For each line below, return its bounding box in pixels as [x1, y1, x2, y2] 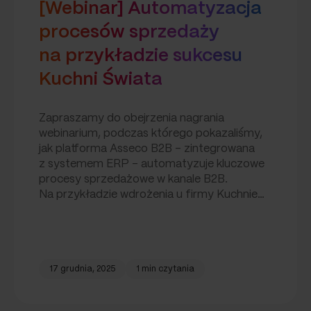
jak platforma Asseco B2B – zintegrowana [39, 144, 255, 155]
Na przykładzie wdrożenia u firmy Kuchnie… [39, 190, 265, 201]
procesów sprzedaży [39, 24, 220, 42]
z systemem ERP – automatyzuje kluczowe [39, 159, 265, 170]
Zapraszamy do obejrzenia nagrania [39, 113, 225, 124]
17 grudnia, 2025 [49, 265, 116, 274]
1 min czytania [136, 265, 195, 274]
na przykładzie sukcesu [39, 47, 243, 65]
